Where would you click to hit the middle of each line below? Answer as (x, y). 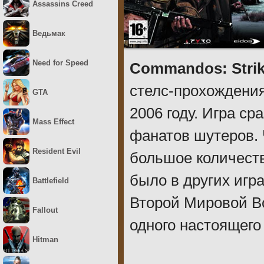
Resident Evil (57, 151)
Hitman (45, 240)
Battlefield (51, 181)
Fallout (45, 210)
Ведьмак (49, 33)
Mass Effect (53, 122)
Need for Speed (60, 63)
